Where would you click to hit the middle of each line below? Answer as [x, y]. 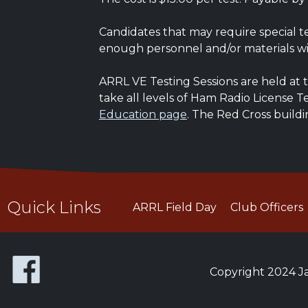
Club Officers [267, 207]
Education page [143, 114]
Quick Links [54, 207]
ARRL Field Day [175, 207]
